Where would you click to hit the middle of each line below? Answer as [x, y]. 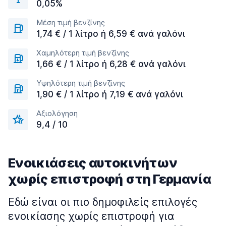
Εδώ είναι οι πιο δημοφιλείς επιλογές [103, 202]
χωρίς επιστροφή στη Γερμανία [109, 179]
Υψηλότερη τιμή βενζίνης [81, 83]
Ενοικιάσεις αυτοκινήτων [93, 163]
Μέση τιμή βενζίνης [71, 22]
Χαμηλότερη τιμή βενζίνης [83, 53]
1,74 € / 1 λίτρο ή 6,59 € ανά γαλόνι [111, 34]
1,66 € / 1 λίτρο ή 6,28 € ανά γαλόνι [111, 64]
